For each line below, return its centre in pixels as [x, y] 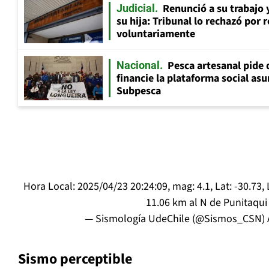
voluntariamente [156, 34]
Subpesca [139, 91]
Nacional [138, 65]
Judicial [136, 8]
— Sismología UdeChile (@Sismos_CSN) [176, 219]
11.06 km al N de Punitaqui [206, 203]
